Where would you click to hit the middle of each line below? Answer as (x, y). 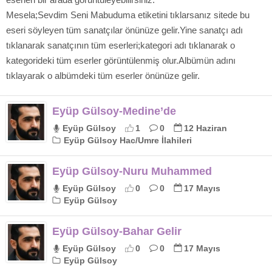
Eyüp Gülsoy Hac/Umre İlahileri (127, 140)
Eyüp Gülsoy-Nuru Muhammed (132, 171)
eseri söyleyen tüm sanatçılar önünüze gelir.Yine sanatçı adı (124, 30)
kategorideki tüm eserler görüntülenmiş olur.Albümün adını (121, 60)
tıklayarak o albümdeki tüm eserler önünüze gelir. (103, 76)
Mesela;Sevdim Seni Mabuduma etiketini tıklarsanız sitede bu (128, 15)
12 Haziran (206, 128)
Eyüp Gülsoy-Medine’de (114, 111)
